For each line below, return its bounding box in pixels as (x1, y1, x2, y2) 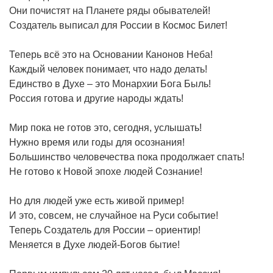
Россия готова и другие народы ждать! (9, 93, 183, 104)
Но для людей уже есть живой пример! (9, 195, 184, 206)
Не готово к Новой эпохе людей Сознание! (9, 166, 202, 177)
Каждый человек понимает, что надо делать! (9, 63, 207, 74)
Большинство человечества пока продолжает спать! (9, 151, 244, 162)
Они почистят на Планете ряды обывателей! (9, 5, 210, 16)
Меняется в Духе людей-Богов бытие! (9, 239, 180, 250)
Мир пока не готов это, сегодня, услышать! (9, 122, 202, 133)
